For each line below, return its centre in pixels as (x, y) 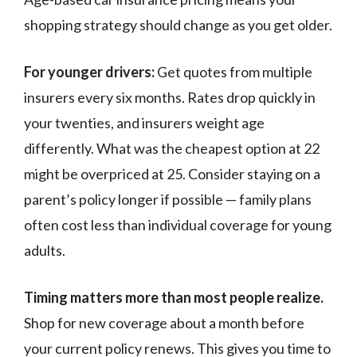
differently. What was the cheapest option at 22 (172, 149)
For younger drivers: (89, 72)
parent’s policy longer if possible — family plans (168, 200)
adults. (45, 251)
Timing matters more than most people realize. (174, 298)
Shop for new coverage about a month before (164, 323)
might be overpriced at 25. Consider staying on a (172, 174)
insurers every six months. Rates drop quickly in (170, 98)
